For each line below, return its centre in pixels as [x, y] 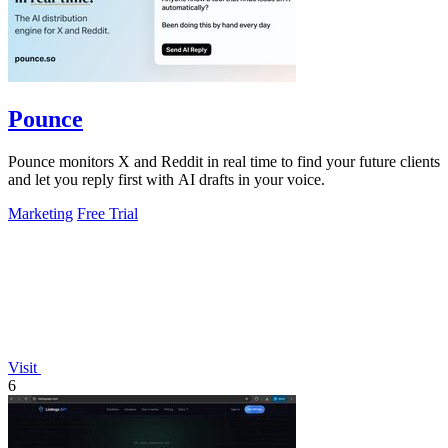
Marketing [40, 213]
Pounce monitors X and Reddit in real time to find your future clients [224, 161]
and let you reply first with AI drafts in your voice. [166, 179]
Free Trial [107, 213]
